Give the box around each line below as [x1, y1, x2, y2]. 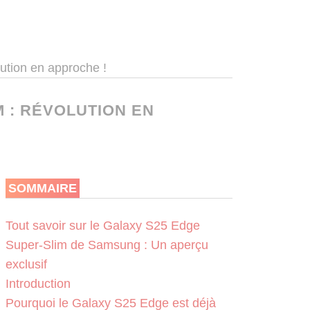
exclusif [5, 257, 47, 271]
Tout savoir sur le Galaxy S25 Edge [5, 218, 200, 232]
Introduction [5, 276, 71, 291]
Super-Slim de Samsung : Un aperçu [5, 237, 208, 252]
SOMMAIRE [8, 181, 77, 196]
